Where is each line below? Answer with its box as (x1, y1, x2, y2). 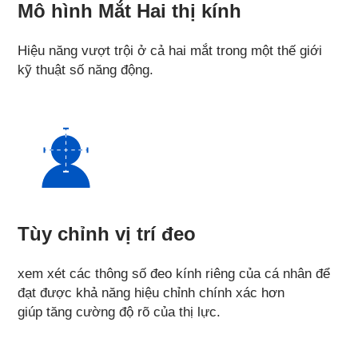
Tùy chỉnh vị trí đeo (18, 223, 197, 245)
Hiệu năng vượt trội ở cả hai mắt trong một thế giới (18, 43, 323, 59)
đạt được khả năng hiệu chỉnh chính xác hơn (18, 285, 285, 301)
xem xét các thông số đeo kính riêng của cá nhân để (18, 266, 331, 282)
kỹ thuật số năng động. (18, 62, 154, 78)
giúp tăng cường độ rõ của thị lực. (18, 304, 221, 320)
